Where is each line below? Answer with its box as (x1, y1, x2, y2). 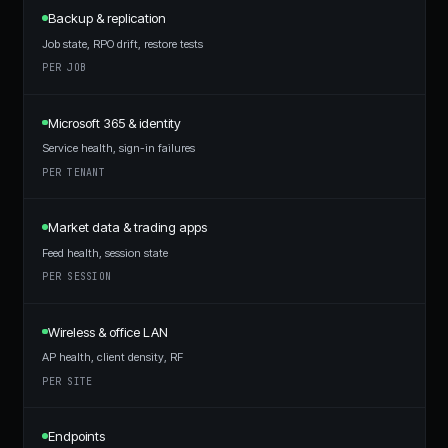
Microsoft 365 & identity (47, 114, 181, 131)
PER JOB (42, 61, 86, 74)
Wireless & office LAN (47, 323, 168, 340)
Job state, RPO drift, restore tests (42, 36, 204, 51)
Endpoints (47, 428, 105, 444)
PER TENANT (42, 165, 105, 179)
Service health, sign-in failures (42, 141, 196, 155)
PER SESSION (42, 270, 111, 283)
